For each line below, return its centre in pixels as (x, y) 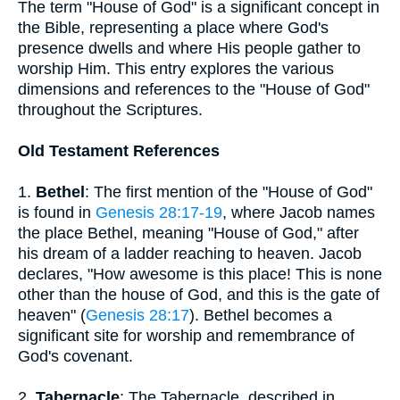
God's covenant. (75, 356)
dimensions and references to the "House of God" (194, 89)
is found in (57, 212)
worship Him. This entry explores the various (176, 69)
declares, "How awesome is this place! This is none (200, 274)
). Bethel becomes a (261, 315)
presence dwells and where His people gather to (189, 48)
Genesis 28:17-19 (159, 212)
